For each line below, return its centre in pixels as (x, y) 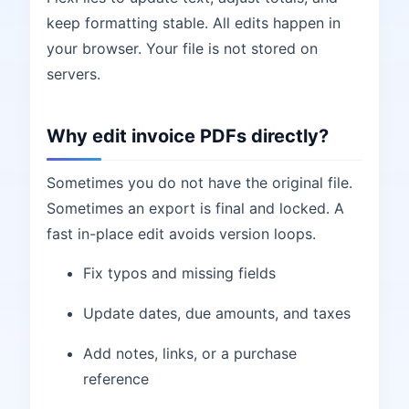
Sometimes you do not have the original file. (199, 183)
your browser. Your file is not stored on (182, 48)
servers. (73, 74)
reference (116, 379)
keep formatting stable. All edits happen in (194, 23)
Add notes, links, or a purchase (190, 353)
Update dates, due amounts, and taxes (217, 313)
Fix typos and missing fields (179, 273)
